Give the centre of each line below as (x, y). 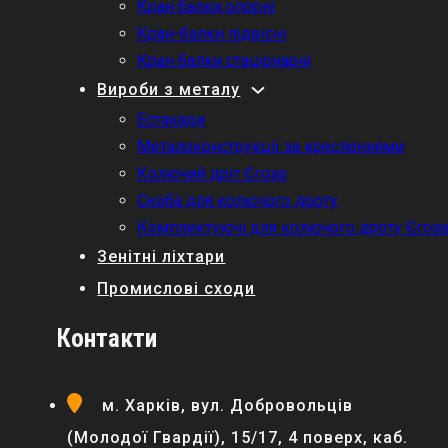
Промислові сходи (176, 288)
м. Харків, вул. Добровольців (228, 405)
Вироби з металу (169, 89)
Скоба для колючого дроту (238, 200)
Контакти (107, 337)
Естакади (171, 119)
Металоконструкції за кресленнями (271, 146)
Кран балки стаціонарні (224, 60)
